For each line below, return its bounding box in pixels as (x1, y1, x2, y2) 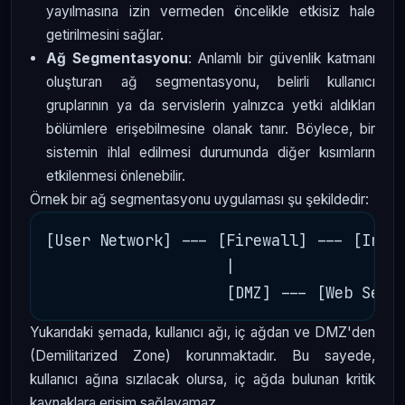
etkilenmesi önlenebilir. (46, 167, 186, 185)
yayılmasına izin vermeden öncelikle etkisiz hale (46, 3, 375, 21)
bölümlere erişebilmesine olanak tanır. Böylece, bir (46, 120, 375, 138)
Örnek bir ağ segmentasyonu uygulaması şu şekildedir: (30, 191, 369, 209)
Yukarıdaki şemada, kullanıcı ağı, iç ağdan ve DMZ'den (30, 324, 375, 342)
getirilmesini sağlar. (46, 26, 165, 44)
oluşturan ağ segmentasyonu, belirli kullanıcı (46, 73, 375, 91)
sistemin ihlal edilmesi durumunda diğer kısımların (46, 144, 375, 162)
